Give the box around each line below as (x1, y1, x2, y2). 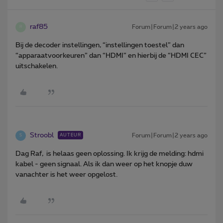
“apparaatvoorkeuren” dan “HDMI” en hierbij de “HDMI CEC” (15, 52, 207, 59)
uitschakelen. (15, 62, 58, 70)
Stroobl (30, 131, 54, 139)
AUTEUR (60, 132, 81, 137)
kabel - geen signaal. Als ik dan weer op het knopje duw (15, 160, 193, 168)
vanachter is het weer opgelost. (15, 171, 119, 178)
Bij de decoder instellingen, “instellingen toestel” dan (15, 41, 184, 49)
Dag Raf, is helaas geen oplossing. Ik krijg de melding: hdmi (15, 150, 204, 157)
